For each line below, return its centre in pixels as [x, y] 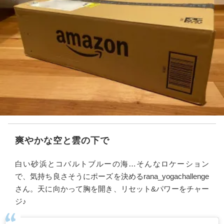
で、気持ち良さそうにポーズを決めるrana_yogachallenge [112, 176]
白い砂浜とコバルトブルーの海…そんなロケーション [112, 164]
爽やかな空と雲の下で [62, 140]
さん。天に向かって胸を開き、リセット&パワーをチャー [112, 189]
